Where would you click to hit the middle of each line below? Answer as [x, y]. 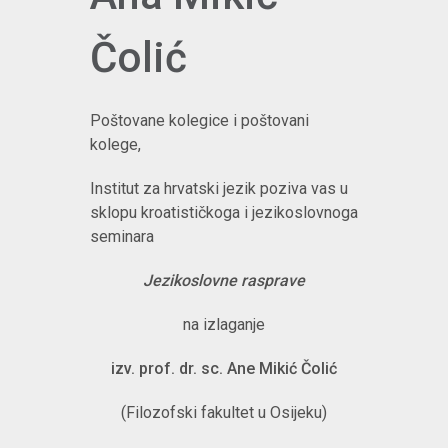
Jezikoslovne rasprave [224, 280]
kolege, [115, 144]
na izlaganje [224, 324]
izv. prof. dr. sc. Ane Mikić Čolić [224, 368]
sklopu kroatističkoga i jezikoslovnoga [224, 212]
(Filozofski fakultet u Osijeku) [224, 412]
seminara [122, 236]
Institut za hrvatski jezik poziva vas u [219, 188]
